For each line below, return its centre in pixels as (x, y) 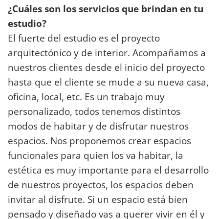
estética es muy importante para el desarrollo (108, 170)
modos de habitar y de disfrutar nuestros (98, 126)
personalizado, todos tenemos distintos (94, 111)
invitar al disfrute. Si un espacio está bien (98, 199)
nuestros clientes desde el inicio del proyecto (106, 67)
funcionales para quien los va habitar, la (96, 155)
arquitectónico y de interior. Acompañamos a (107, 52)
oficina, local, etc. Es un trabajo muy (86, 96)
